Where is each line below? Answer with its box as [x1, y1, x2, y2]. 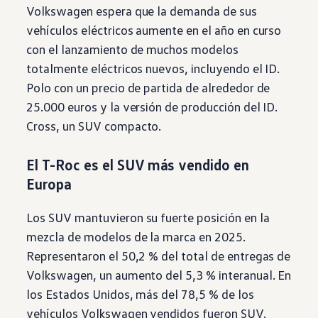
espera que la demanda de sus [92, 3, 257, 19]
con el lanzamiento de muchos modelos [26, 41, 238, 57]
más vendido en [143, 155, 249, 175]
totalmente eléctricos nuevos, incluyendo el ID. [26, 60, 280, 77]
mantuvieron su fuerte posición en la [72, 209, 270, 226]
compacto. [101, 118, 168, 134]
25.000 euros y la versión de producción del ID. [26, 99, 278, 115]
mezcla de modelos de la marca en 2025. [26, 229, 246, 245]
